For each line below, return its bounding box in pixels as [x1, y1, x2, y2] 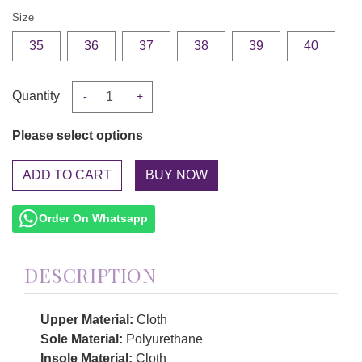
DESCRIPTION [24, 262, 157, 288]
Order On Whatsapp [39, 211, 148, 225]
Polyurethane [123, 331, 203, 346]
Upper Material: [40, 312, 133, 326]
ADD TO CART [23, 167, 112, 182]
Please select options [12, 128, 143, 142]
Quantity [12, 88, 60, 103]
